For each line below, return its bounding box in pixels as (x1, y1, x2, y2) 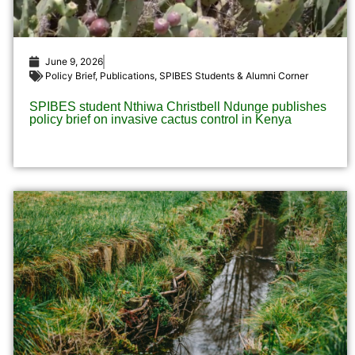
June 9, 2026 (44, 55, 103, 68)
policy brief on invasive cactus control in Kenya (29, 113, 292, 127)
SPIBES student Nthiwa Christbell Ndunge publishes (29, 100, 326, 114)
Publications (99, 70, 155, 82)
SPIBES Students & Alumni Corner (158, 70, 308, 82)
